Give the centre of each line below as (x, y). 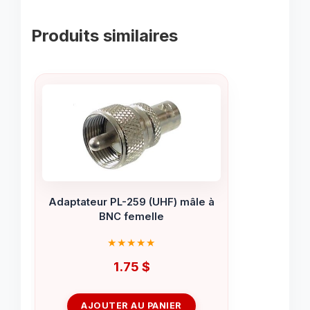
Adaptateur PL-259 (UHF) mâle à (131, 202)
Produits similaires (104, 36)
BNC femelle (131, 216)
